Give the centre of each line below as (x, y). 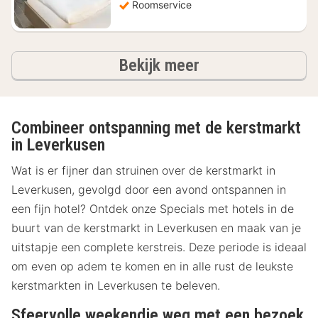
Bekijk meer (159, 65)
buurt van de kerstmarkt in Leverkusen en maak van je (156, 228)
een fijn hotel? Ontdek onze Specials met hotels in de (153, 209)
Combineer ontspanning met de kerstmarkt (156, 128)
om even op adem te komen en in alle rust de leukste (152, 267)
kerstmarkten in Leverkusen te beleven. (117, 286)
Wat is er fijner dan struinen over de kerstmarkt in (143, 171)
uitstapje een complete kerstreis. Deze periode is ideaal (159, 247)
